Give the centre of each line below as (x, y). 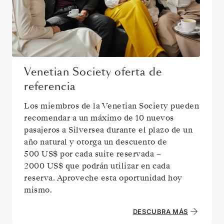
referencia (50, 86)
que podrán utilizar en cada (116, 166)
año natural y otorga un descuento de (95, 142)
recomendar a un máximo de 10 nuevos (99, 118)
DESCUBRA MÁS (160, 211)
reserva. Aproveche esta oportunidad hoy (103, 178)
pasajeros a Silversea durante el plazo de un (108, 130)
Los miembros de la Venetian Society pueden (111, 106)
